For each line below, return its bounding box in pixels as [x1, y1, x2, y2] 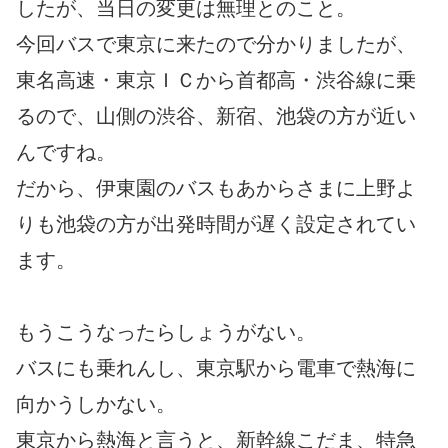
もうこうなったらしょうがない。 [16, 321, 316, 344]
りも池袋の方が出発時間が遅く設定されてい [16, 213, 416, 236]
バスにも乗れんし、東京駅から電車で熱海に [16, 357, 416, 380]
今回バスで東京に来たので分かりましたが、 [16, 33, 416, 56]
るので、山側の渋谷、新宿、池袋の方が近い [16, 105, 416, 128]
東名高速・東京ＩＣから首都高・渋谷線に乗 [16, 69, 416, 92]
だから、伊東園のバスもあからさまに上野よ [16, 177, 416, 200]
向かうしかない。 [16, 393, 176, 416]
